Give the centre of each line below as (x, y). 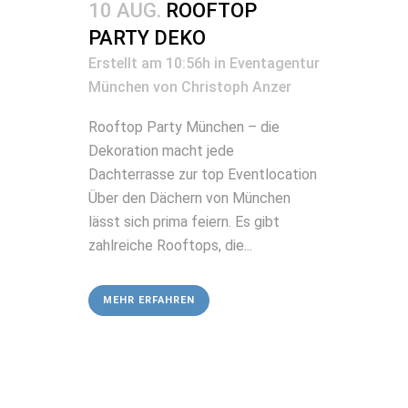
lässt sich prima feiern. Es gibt (184, 221)
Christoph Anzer (236, 87)
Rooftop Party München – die (184, 127)
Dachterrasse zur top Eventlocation (203, 174)
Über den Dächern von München (189, 198)
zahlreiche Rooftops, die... (170, 245)
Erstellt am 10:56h (149, 63)
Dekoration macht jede (161, 150)
